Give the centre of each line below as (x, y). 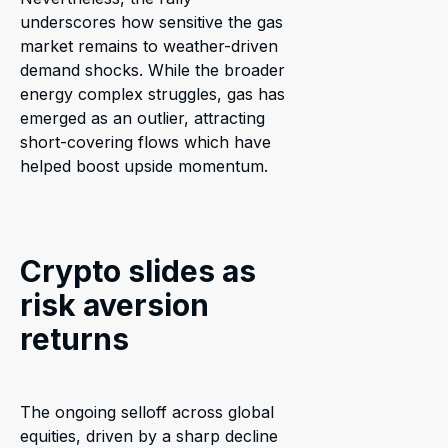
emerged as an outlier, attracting (142, 117)
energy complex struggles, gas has (152, 93)
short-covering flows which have (145, 141)
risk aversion (114, 304)
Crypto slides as (138, 270)
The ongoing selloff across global (147, 411)
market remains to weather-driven (149, 45)
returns (74, 338)
